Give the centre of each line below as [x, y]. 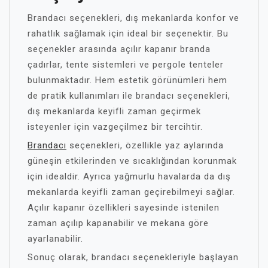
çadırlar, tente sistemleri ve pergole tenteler [126, 64]
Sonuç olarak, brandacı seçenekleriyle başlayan [133, 257]
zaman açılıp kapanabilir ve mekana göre [118, 223]
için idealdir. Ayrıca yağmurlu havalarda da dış [129, 176]
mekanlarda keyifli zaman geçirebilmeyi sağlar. [131, 192]
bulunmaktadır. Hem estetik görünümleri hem [127, 80]
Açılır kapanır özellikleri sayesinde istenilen [124, 207]
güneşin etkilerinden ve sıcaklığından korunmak [132, 161]
